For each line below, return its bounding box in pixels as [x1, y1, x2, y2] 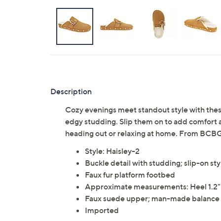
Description [50, 86, 92, 96]
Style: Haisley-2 [85, 146, 140, 156]
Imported [85, 205, 119, 215]
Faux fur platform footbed [85, 170, 175, 180]
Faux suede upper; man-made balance [85, 193, 220, 203]
